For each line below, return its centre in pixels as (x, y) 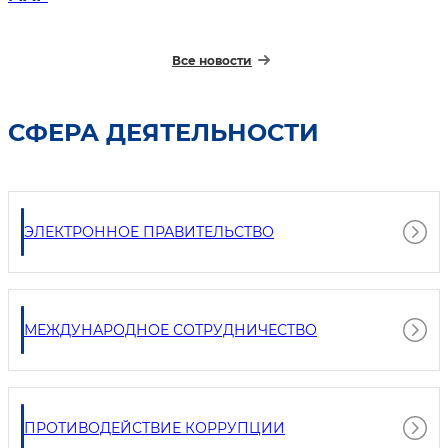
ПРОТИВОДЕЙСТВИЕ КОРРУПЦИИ (154, 427)
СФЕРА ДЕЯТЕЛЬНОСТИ (163, 132)
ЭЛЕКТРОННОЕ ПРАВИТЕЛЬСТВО (149, 231)
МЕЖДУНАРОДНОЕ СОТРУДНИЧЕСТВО (170, 329)
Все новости (212, 60)
